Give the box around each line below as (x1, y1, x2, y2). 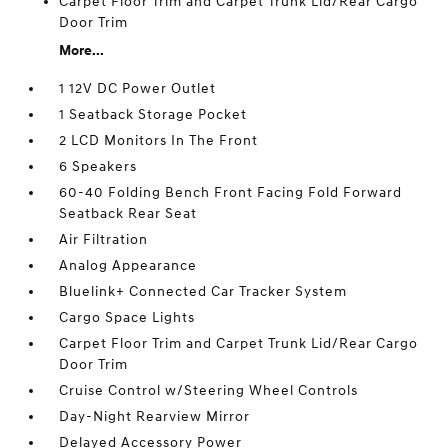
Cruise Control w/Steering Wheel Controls (59, 382, 359, 399)
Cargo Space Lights (59, 309, 196, 326)
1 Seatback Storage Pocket (59, 106, 248, 123)
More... (59, 42, 105, 59)
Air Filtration (59, 231, 149, 248)
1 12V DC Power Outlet (59, 80, 217, 97)
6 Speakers (59, 158, 138, 175)
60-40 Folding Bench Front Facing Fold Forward (59, 184, 403, 201)
